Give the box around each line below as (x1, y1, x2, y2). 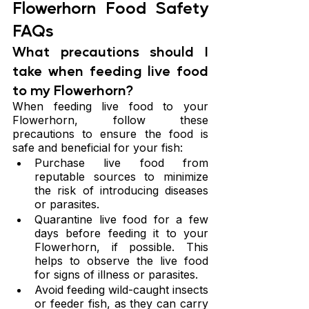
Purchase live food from (34, 156, 208, 170)
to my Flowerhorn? (12, 81, 133, 99)
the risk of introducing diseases (34, 183, 208, 198)
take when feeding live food (12, 61, 208, 80)
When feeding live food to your (12, 99, 208, 114)
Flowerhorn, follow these (12, 113, 208, 128)
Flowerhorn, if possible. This (34, 240, 208, 255)
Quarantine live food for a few (34, 212, 208, 227)
